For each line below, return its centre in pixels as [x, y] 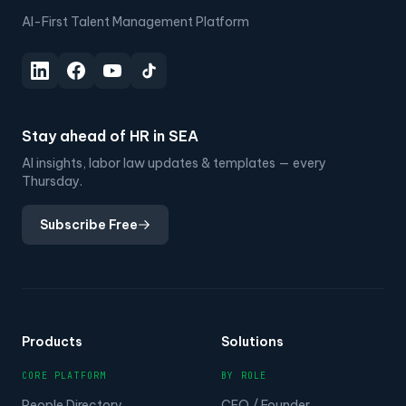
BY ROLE [244, 376]
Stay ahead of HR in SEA [110, 136]
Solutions [252, 342]
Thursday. [52, 181]
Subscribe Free [89, 225]
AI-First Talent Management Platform [135, 22]
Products [52, 342]
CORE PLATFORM [64, 376]
